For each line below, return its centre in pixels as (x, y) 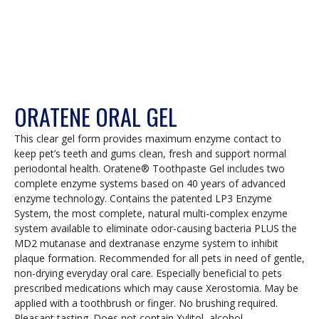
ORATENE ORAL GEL (96, 117)
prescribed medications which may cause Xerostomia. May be (156, 288)
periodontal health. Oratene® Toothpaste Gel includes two (150, 169)
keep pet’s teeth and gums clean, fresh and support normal (150, 154)
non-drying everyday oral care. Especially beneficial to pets (148, 273)
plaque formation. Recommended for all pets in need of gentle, (159, 258)
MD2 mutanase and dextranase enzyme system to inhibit (146, 244)
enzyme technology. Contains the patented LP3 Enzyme (143, 199)
